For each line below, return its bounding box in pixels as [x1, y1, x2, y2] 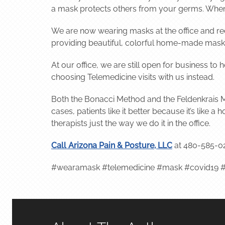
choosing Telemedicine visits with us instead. [51, 72, 214, 82]
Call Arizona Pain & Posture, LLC [51, 140, 172, 150]
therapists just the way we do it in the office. [51, 118, 210, 128]
